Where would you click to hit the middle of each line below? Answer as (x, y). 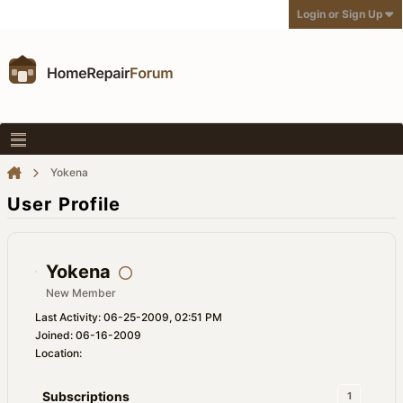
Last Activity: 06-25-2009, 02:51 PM (129, 317)
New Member (81, 293)
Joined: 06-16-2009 (88, 335)
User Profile (64, 204)
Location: (58, 353)
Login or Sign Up (340, 14)
